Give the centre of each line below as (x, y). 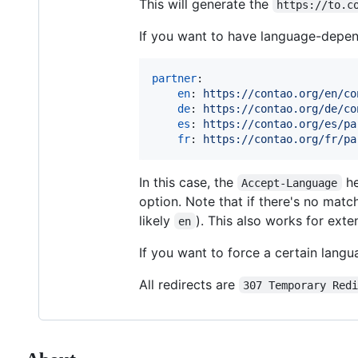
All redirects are (189, 284)
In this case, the (188, 182)
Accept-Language (290, 183)
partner (174, 78)
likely (157, 220)
